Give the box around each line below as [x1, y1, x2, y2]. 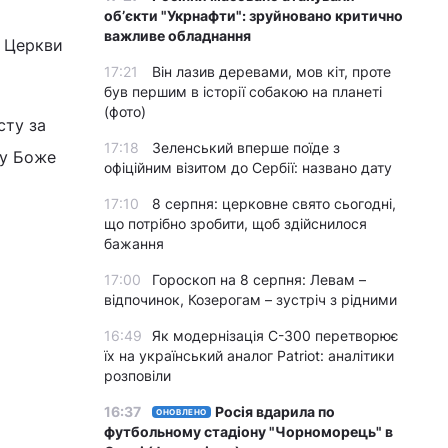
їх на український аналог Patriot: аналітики [104, 347, 394, 364]
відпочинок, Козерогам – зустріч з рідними [104, 291, 397, 308]
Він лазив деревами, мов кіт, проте [152, 63, 391, 80]
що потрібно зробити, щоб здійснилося [104, 215, 367, 232]
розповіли [104, 367, 171, 384]
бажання [104, 235, 164, 252]
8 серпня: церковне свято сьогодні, [152, 195, 396, 212]
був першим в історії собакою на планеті [104, 83, 382, 100]
